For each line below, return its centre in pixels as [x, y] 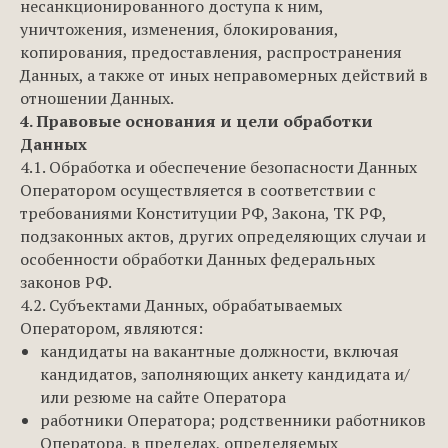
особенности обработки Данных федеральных [197, 259]
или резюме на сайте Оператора [163, 397]
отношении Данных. [97, 98]
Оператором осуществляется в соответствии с [198, 190]
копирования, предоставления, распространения [211, 52]
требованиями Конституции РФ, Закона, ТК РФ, [203, 213]
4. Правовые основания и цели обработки [196, 121]
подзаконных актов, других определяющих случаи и [223, 236]
